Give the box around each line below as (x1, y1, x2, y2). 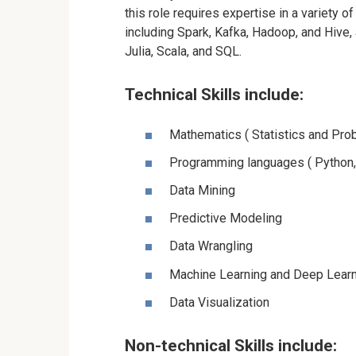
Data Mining (169, 183, 235, 198)
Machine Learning (169, 266, 267, 282)
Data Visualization (169, 294, 269, 310)
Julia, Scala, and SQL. (125, 44, 242, 60)
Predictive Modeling (169, 211, 282, 226)
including (125, 25, 177, 41)
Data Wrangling (169, 238, 253, 254)
